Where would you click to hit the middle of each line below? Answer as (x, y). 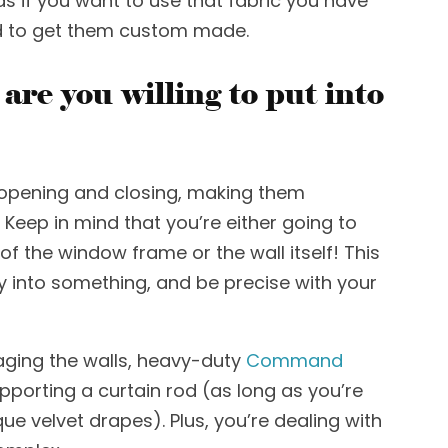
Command (294, 360)
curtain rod (150, 390)
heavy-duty (191, 360)
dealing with (328, 420)
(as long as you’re (282, 390)
